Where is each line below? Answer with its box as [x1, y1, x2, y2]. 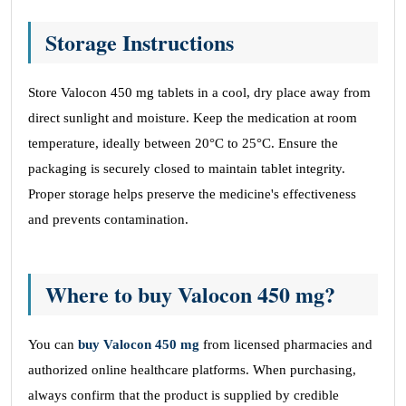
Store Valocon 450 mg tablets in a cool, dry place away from [28, 85, 371, 100]
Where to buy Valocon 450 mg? [45, 278, 335, 310]
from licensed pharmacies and [199, 337, 372, 352]
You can [28, 337, 78, 352]
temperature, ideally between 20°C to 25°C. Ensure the [28, 136, 338, 150]
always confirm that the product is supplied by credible [28, 388, 339, 402]
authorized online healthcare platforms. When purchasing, [28, 362, 356, 377]
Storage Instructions [45, 26, 234, 58]
